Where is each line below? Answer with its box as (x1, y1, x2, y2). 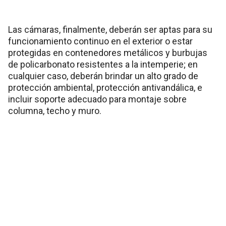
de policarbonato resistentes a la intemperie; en (8, 59, 198, 70)
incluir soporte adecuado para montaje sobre (8, 93, 187, 104)
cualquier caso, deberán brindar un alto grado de (8, 70, 198, 81)
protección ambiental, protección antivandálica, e (8, 82, 202, 93)
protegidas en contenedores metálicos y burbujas (8, 47, 207, 58)
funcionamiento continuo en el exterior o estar (8, 35, 193, 46)
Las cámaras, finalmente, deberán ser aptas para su (8, 24, 212, 35)
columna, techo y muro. (8, 105, 101, 116)
